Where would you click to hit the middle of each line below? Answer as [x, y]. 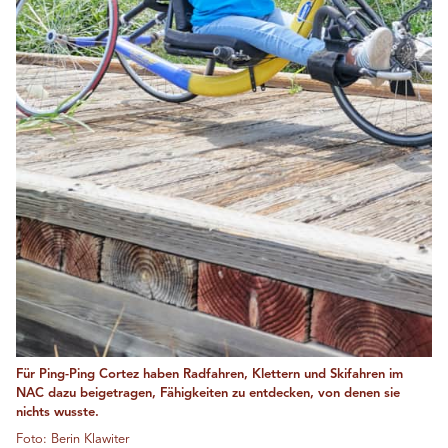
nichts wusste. [57, 412]
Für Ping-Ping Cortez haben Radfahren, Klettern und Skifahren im [209, 374]
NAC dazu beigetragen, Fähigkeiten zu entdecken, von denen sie [208, 393]
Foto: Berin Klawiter [72, 439]
